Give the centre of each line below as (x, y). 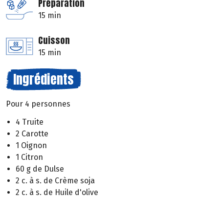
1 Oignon (31, 146)
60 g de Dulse (40, 169)
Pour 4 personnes (38, 104)
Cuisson (54, 41)
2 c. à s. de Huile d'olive (57, 193)
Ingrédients (44, 79)
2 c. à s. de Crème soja (55, 181)
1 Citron (29, 157)
